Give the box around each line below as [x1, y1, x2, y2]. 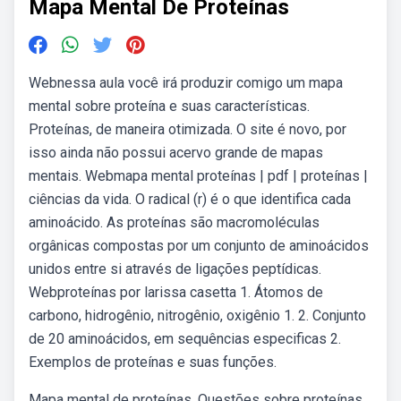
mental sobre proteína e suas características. [29, 98, 310, 115]
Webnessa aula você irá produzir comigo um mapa [29, 74, 343, 91]
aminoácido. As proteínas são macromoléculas [29, 214, 320, 231]
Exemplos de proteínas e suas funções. [29, 354, 277, 371]
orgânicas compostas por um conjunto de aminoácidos [29, 237, 369, 254]
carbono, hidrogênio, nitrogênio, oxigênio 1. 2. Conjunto [29, 307, 366, 324]
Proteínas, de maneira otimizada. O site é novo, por [29, 121, 346, 138]
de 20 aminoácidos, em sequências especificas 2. [29, 330, 341, 347]
